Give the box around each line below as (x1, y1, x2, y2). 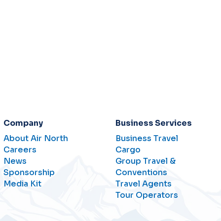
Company (3, 118, 43, 128)
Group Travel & (115, 156, 176, 166)
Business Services (115, 118, 192, 128)
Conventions (115, 167, 167, 178)
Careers (3, 145, 37, 155)
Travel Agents (115, 179, 172, 189)
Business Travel (115, 133, 178, 144)
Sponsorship (3, 167, 55, 178)
